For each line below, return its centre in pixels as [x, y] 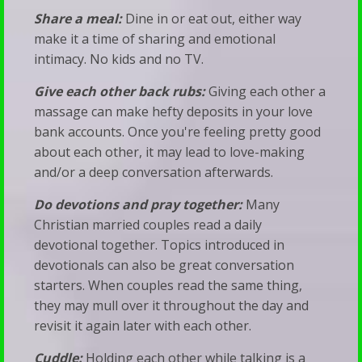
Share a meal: [80, 19]
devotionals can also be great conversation [164, 265]
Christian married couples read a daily [148, 225]
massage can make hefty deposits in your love [174, 112]
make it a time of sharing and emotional [155, 39]
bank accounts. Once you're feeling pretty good [178, 132]
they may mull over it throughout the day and [172, 306]
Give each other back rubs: [122, 92]
